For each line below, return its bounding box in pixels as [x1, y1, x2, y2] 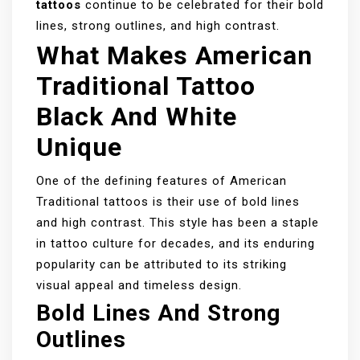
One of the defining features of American [36, 174, 287, 189]
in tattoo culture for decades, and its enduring [36, 236, 315, 252]
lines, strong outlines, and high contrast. [36, 18, 280, 34]
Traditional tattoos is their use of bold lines [36, 194, 300, 210]
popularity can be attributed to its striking [36, 257, 287, 272]
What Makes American [36, 40, 313, 72]
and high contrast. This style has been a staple [36, 215, 319, 231]
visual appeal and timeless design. [36, 278, 242, 293]
